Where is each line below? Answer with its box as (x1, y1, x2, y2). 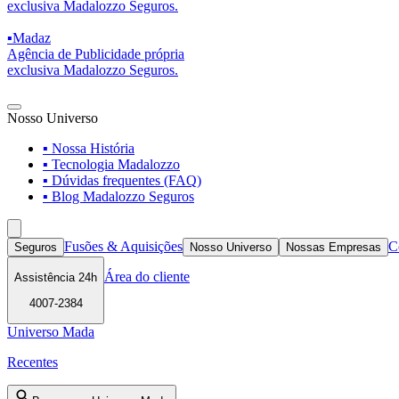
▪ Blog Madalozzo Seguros (43, 188, 194, 204)
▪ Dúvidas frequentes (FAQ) (43, 172, 201, 188)
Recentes (7, 354, 58, 370)
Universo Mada (7, 323, 94, 339)
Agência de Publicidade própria (7, 45, 184, 61)
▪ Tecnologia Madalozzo (43, 156, 180, 172)
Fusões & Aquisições (64, 238, 183, 254)
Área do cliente (104, 269, 190, 285)
